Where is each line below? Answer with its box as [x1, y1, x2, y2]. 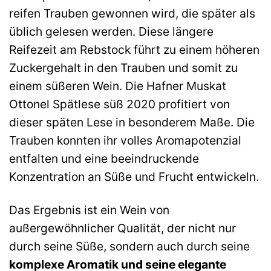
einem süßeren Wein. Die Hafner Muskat [9, 79, 226, 94]
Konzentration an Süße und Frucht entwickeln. [9, 169, 259, 184]
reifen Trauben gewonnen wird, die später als [9, 6, 255, 21]
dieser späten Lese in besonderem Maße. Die [9, 115, 255, 130]
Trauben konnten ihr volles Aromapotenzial [9, 133, 241, 148]
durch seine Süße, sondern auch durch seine [9, 238, 250, 253]
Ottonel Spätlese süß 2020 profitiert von [9, 97, 230, 112]
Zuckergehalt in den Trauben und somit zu [9, 60, 238, 76]
